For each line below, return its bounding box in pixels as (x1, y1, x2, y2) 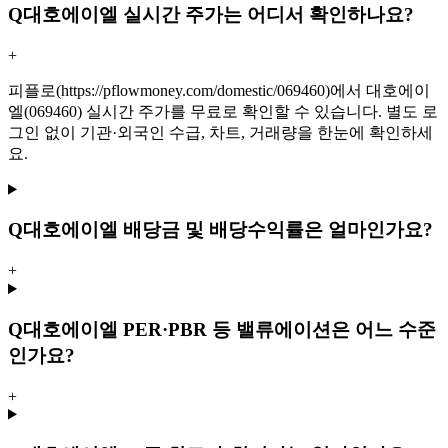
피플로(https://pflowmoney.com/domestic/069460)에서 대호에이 (8, 81, 430, 99)
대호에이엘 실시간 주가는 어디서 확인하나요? (23, 3, 414, 25)
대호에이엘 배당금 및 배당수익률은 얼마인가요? (23, 219, 433, 241)
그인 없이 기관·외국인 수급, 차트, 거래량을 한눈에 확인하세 (8, 123, 433, 141)
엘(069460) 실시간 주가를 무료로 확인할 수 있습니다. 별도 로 (8, 102, 438, 120)
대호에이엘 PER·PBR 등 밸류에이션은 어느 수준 (23, 318, 436, 340)
